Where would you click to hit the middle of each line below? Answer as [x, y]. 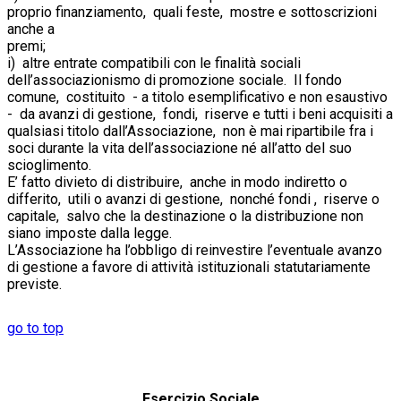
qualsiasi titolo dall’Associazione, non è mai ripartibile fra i [190, 131]
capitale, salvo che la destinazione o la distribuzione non [185, 216]
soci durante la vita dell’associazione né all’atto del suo [179, 148]
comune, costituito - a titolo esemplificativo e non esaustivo [199, 97]
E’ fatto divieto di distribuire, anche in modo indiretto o [177, 182]
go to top [35, 328]
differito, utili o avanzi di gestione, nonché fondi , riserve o [193, 199]
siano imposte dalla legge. [174, 233]
